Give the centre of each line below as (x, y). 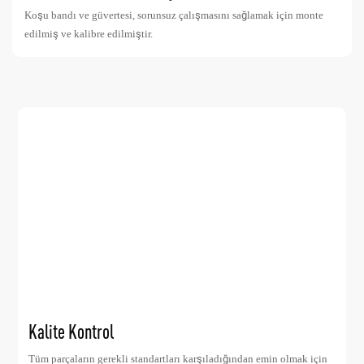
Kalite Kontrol (71, 331)
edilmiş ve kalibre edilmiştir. (89, 33)
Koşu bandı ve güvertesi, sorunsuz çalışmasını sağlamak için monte (174, 15)
